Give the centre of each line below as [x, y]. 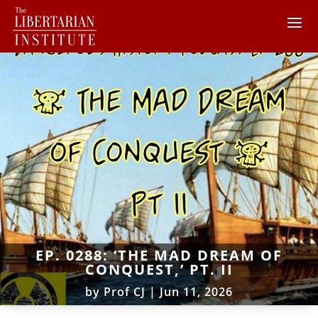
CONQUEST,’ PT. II [159, 269]
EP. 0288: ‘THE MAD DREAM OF [159, 255]
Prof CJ [125, 291]
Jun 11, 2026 [196, 291]
